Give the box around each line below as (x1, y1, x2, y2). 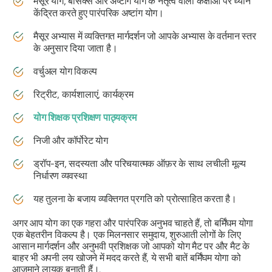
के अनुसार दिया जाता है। (33, 42, 118, 55)
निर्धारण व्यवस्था (33, 170, 90, 182)
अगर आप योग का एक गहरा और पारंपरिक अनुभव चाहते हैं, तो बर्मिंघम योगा (12, 217, 254, 229)
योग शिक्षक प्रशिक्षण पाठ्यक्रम (33, 112, 139, 124)
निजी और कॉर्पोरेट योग (33, 135, 108, 147)
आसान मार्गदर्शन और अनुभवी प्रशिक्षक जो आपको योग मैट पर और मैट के (12, 240, 250, 253)
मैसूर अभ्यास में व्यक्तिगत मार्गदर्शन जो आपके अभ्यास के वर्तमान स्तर (33, 30, 256, 42)
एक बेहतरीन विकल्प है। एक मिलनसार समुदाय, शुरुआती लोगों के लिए (12, 229, 241, 241)
